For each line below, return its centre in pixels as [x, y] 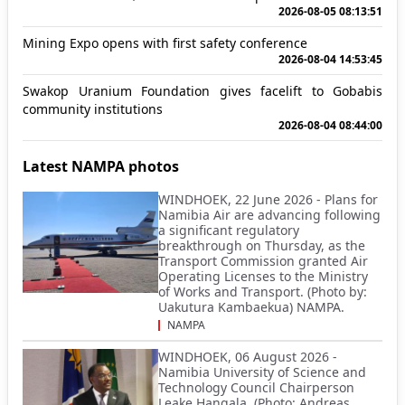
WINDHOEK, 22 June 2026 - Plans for [268, 199]
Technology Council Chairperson [256, 387]
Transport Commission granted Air [263, 260]
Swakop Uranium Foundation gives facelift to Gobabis [202, 90]
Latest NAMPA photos [101, 166]
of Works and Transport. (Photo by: [263, 291]
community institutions [93, 108]
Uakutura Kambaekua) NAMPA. [251, 306]
